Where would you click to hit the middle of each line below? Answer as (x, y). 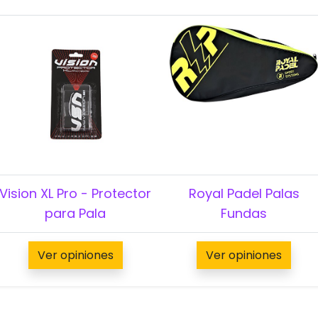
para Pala (75, 213)
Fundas (244, 213)
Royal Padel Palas (244, 193)
